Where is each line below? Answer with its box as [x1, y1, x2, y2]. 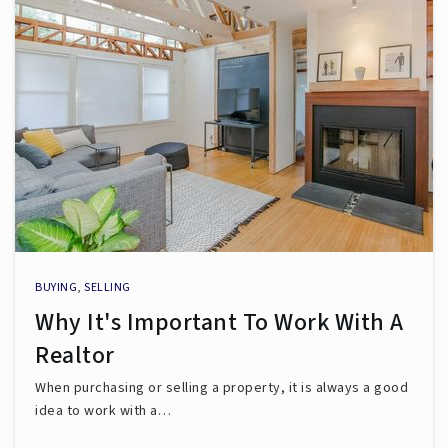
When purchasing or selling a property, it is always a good [35, 377, 408, 398]
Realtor [35, 337, 115, 373]
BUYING [35, 278, 77, 296]
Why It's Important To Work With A [35, 304, 404, 340]
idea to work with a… [35, 400, 171, 421]
